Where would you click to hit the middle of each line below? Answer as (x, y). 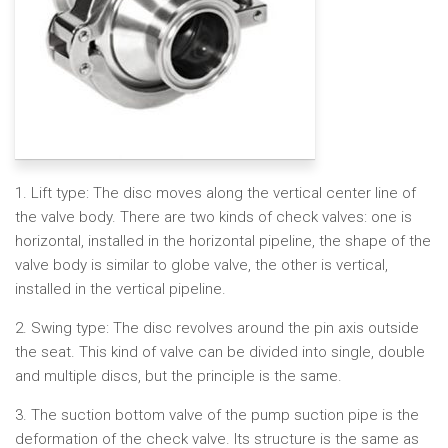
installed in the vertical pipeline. (120, 289)
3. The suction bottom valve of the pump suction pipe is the (217, 415)
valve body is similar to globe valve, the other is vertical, (201, 265)
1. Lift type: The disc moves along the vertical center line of (215, 193)
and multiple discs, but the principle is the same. (178, 376)
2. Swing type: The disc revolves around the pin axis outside (217, 328)
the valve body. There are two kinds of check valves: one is (213, 217)
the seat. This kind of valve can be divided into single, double (220, 352)
